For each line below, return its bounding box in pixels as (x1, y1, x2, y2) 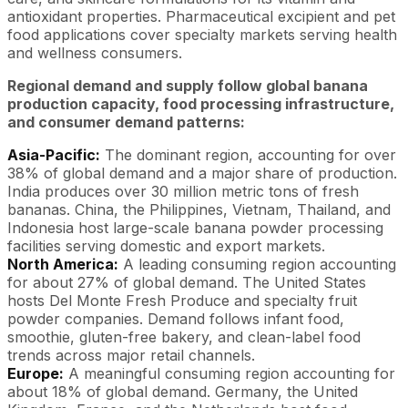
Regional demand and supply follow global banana (7, 76, 368, 95)
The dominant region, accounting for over (100, 145, 396, 164)
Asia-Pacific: (7, 145, 100, 164)
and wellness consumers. (7, 43, 182, 62)
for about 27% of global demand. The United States (7, 272, 366, 291)
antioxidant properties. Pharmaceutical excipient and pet (7, 6, 395, 25)
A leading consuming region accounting (118, 254, 396, 273)
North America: (7, 254, 118, 273)
